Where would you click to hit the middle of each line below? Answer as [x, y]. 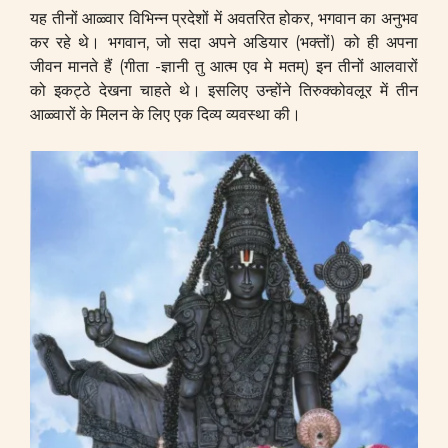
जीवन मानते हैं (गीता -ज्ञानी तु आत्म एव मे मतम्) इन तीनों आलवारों [224, 66]
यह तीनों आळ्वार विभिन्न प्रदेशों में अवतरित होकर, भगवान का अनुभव [224, 18]
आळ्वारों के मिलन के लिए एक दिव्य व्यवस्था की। [165, 114]
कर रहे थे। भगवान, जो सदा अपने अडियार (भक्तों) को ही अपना [224, 42]
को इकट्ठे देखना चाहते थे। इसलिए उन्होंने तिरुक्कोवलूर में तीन [224, 90]
